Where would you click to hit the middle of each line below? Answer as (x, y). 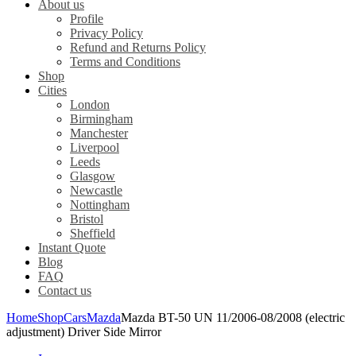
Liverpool (95, 148)
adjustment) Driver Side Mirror (84, 332)
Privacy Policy (106, 33)
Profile (87, 19)
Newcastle (96, 191)
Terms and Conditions (125, 62)
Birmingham (101, 119)
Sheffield (93, 234)
